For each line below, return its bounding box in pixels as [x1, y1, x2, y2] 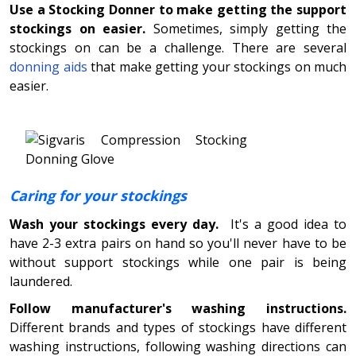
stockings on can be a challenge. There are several [10, 38, 346, 56]
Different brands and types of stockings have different [10, 318, 346, 336]
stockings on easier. [10, 19, 145, 37]
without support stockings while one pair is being [10, 253, 346, 271]
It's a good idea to [230, 215, 347, 233]
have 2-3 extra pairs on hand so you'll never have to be [10, 234, 346, 252]
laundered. [10, 272, 72, 290]
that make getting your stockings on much [87, 57, 346, 75]
